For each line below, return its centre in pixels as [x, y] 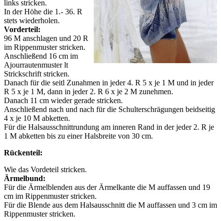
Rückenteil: [23, 153]
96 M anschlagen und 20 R [46, 38]
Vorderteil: [22, 30]
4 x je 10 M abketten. [37, 118]
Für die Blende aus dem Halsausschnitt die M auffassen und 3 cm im [110, 205]
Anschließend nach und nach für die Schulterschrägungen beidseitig [110, 110]
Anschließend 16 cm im [41, 56]
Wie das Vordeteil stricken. [45, 170]
